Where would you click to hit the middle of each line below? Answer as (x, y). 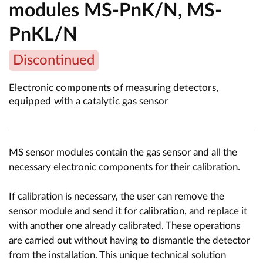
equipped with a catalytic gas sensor (89, 101)
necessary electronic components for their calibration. (124, 167)
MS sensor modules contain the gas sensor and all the (123, 153)
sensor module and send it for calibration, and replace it (128, 211)
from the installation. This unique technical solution (117, 255)
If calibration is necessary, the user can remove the (117, 197)
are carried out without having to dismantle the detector (129, 241)
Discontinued (54, 60)
